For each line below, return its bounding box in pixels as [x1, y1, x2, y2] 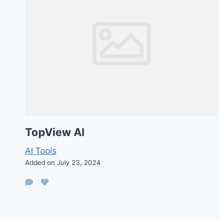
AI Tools [25, 145, 56, 156]
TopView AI [25, 125, 84, 138]
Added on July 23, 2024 [25, 158, 101, 166]
